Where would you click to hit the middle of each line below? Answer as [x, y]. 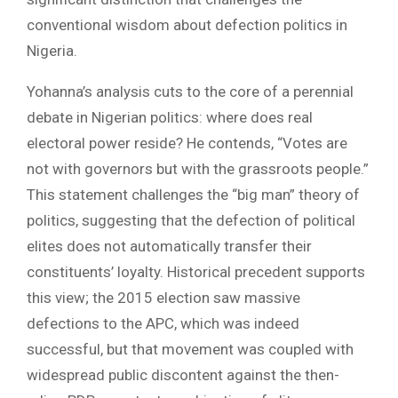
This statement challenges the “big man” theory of [193, 195]
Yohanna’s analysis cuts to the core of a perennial [190, 92]
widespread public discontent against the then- [183, 375]
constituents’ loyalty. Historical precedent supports [196, 272]
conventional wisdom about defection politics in [187, 25]
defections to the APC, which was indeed [163, 324]
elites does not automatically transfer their [169, 247]
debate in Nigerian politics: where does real [170, 118]
